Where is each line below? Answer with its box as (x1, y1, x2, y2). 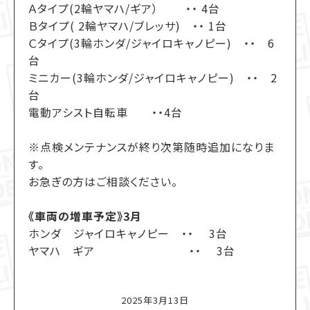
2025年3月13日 (121, 293, 189, 307)
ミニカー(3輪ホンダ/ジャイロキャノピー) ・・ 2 (28, 69, 277, 86)
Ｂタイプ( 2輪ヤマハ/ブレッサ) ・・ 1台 (28, 17, 227, 34)
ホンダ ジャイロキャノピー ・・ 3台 (28, 225, 228, 241)
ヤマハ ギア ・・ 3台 (28, 242, 235, 259)
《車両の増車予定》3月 (28, 208, 142, 224)
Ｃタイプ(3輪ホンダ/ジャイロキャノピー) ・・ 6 (28, 35, 275, 51)
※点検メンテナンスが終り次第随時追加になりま (28, 138, 275, 155)
